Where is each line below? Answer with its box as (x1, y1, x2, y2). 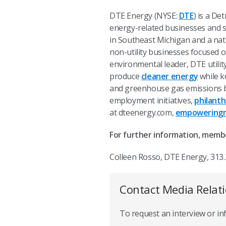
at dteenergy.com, (109, 107, 176, 118)
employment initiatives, (109, 95, 195, 106)
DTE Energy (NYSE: (109, 10, 179, 21)
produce (109, 71, 141, 82)
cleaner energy (141, 71, 198, 82)
